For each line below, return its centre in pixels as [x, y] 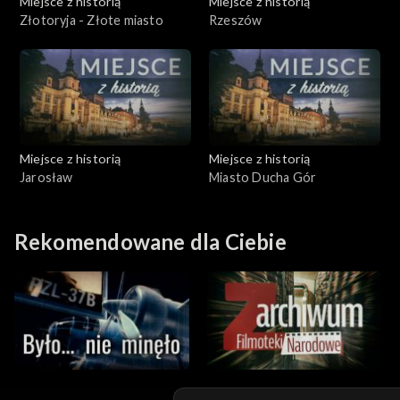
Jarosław [46, 177]
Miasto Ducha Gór [263, 177]
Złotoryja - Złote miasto [92, 20]
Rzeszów [236, 20]
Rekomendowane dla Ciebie [150, 241]
